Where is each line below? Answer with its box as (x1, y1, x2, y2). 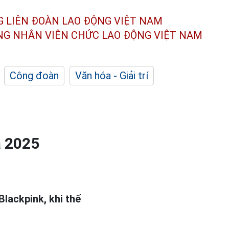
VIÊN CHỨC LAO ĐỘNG (45, 29, 151, 41)
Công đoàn (10, 70, 59, 82)
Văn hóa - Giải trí (75, 70, 148, 82)
